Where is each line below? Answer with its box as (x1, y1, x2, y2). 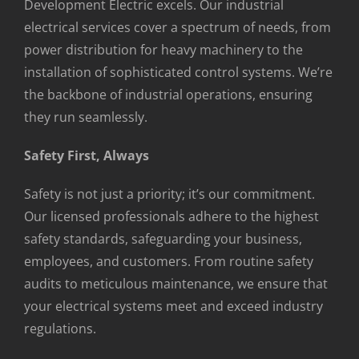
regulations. (24, 319, 96, 337)
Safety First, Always (24, 146, 149, 164)
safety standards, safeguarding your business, (24, 229, 302, 248)
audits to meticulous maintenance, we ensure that (24, 274, 328, 292)
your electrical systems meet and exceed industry (24, 296, 323, 315)
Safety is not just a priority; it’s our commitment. (24, 184, 315, 203)
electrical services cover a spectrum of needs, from (24, 18, 331, 36)
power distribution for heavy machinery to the (24, 40, 303, 58)
